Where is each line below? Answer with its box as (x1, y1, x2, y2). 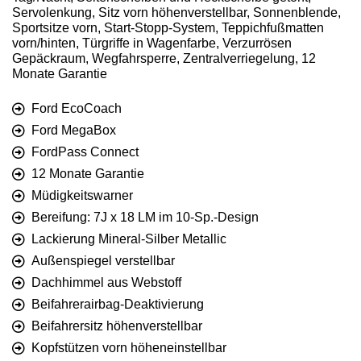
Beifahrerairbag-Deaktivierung (31, 297, 204, 312)
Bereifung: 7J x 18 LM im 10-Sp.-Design (31, 210, 259, 225)
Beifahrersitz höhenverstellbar (31, 319, 202, 334)
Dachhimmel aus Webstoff (31, 276, 181, 290)
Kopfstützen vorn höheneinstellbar (31, 341, 226, 355)
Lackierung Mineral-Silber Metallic (31, 232, 226, 247)
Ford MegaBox (31, 123, 116, 138)
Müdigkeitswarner (31, 189, 133, 203)
